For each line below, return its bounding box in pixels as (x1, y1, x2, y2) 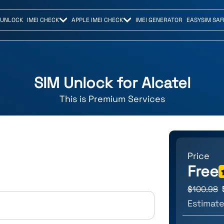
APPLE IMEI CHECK (71, 16, 123, 24)
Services (127, 93, 165, 105)
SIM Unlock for (33, 73, 141, 93)
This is (59, 93, 88, 105)
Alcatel (141, 73, 190, 93)
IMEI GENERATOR (135, 16, 183, 24)
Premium (88, 93, 125, 105)
